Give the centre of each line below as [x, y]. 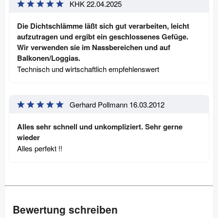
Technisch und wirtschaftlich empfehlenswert [88, 69]
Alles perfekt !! [40, 148]
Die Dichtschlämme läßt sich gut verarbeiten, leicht [103, 26]
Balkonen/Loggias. [49, 58]
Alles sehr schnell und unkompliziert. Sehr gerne [100, 126]
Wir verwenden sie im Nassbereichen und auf [94, 47]
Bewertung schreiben [65, 209]
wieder [28, 137]
